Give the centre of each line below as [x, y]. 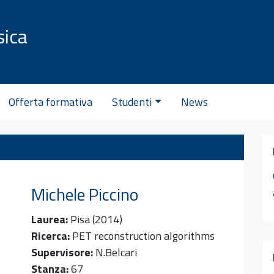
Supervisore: [62, 253]
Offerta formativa [51, 102]
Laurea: [50, 220]
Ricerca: [51, 236]
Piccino [114, 194]
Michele [60, 194]
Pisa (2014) [97, 220]
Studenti [132, 102]
